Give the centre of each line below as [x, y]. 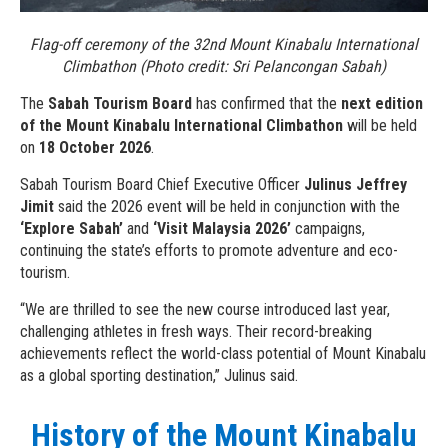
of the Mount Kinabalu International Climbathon [181, 126]
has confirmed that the [266, 104]
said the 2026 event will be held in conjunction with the [227, 207]
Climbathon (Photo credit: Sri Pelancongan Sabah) [224, 67]
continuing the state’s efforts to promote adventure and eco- [209, 251]
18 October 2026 [95, 148]
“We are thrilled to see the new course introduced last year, [205, 310]
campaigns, [328, 229]
